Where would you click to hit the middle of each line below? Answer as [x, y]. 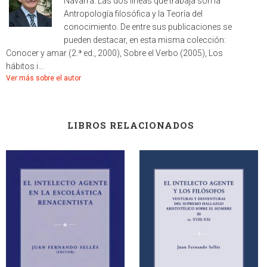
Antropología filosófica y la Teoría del [133, 14]
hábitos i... [25, 66]
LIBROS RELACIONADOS [131, 125]
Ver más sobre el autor [44, 78]
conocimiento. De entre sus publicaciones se [148, 27]
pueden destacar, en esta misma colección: [145, 40]
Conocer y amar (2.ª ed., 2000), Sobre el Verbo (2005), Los [114, 53]
